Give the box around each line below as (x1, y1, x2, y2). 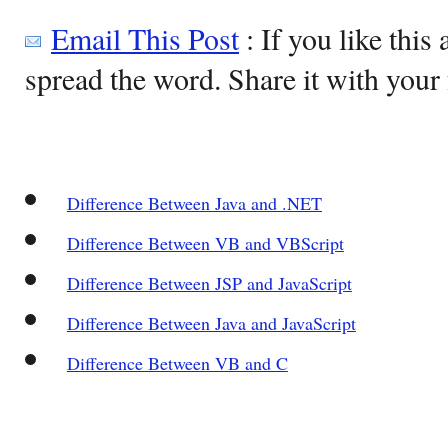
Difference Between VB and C (66, 350, 288, 375)
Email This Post (51, 17, 239, 58)
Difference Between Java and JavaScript (66, 310, 356, 335)
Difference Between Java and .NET (66, 190, 322, 215)
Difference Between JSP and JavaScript (66, 270, 352, 295)
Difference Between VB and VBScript (66, 230, 344, 255)
